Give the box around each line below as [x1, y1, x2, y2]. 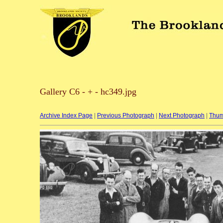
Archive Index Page [40, 112, 93, 119]
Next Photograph [159, 112, 205, 119]
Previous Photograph [97, 112, 154, 119]
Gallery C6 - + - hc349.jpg [40, 87, 136, 97]
